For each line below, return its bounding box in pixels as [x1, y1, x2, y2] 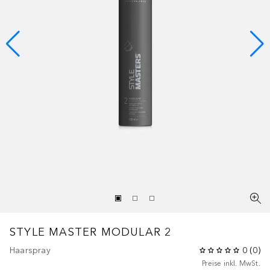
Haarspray [10, 245, 51, 256]
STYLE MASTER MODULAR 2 [10, 225, 172, 239]
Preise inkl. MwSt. [202, 259, 260, 268]
